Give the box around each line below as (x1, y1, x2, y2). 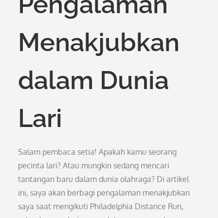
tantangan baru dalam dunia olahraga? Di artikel (18, 174, 189, 184)
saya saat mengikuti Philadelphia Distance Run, (18, 201, 184, 211)
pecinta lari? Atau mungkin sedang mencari (18, 161, 170, 170)
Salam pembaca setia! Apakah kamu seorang (18, 147, 177, 157)
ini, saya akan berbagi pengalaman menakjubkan (18, 188, 190, 198)
